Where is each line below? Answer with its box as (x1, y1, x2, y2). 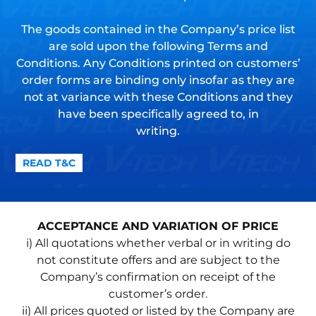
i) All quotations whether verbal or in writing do (25, 236, 291, 250)
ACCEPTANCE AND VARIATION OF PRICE (37, 219, 279, 233)
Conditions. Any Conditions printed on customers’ (16, 56, 300, 70)
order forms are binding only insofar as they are (21, 73, 295, 87)
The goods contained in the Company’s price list (20, 22, 296, 36)
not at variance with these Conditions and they (23, 90, 293, 104)
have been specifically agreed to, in (57, 107, 259, 121)
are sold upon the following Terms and (48, 39, 268, 53)
